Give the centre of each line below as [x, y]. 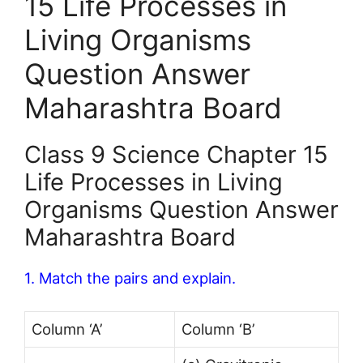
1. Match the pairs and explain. [130, 278]
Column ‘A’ [67, 329]
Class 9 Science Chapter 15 [176, 154]
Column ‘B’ [218, 329]
